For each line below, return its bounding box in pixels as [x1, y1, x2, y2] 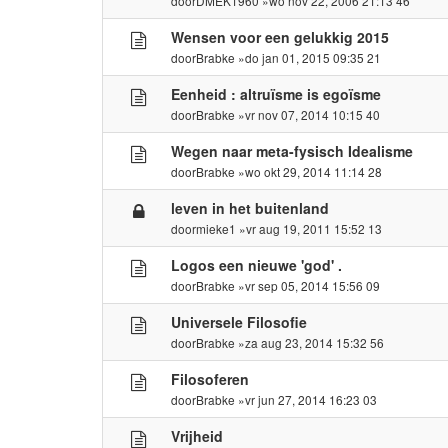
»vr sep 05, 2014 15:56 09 [235, 276, 381, 294]
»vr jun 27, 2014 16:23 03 [235, 390, 378, 408]
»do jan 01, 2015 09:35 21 [235, 48, 382, 66]
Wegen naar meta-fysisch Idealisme [171, 140, 414, 161]
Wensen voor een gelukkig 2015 [171, 26, 390, 47]
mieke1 [196, 219, 237, 237]
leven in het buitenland [171, 197, 330, 218]
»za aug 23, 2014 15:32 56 [235, 333, 385, 351]
